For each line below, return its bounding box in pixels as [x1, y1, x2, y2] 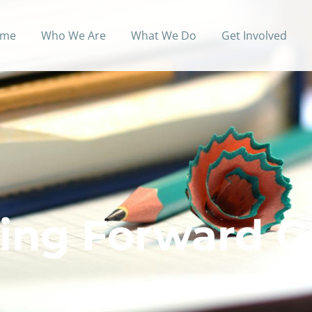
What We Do [130, 27, 196, 43]
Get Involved [221, 27, 287, 43]
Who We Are [40, 27, 106, 43]
